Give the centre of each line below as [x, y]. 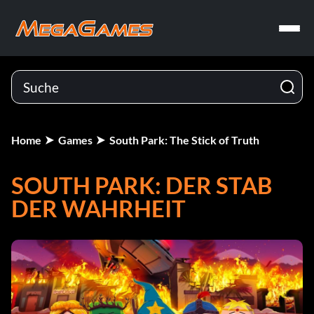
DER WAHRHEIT [98, 208]
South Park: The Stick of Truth [184, 140]
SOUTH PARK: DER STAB [142, 185]
